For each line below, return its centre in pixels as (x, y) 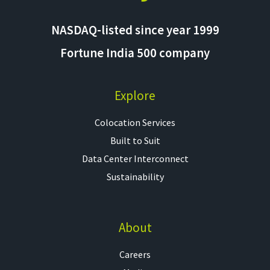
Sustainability (135, 177)
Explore (135, 96)
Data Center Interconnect (135, 159)
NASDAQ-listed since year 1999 (135, 30)
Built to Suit (135, 141)
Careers (135, 255)
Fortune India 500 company (135, 53)
